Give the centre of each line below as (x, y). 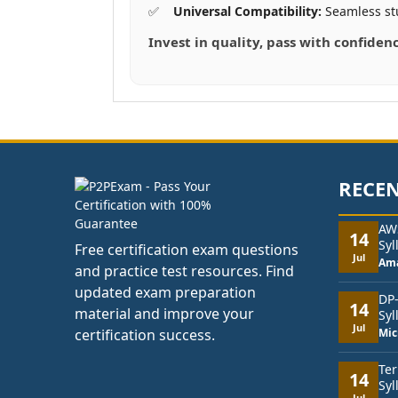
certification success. (145, 334)
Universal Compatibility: (247, 11)
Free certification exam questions (187, 249)
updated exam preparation (165, 292)
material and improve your (164, 313)
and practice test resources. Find (184, 271)
